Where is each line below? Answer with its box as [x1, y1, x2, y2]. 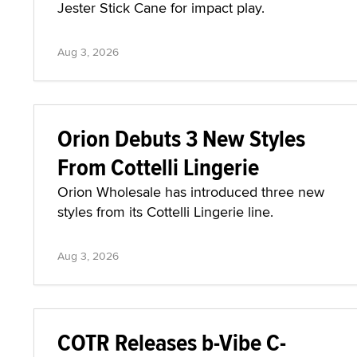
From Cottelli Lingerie [57, 150, 259, 184]
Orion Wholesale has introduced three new [57, 182, 324, 202]
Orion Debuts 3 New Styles [57, 121, 305, 155]
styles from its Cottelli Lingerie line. [57, 202, 273, 222]
